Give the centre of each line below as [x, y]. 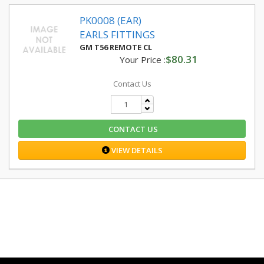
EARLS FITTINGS [117, 34]
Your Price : [142, 60]
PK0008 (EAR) [110, 20]
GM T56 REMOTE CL [116, 47]
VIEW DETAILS [136, 150]
